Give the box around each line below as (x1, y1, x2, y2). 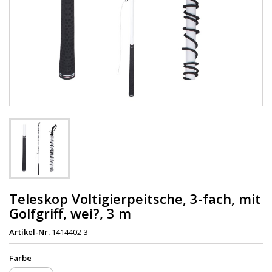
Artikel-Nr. (9, 226, 50, 237)
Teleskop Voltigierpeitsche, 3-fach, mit (9, 189, 261, 208)
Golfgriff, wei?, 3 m (9, 203, 131, 222)
